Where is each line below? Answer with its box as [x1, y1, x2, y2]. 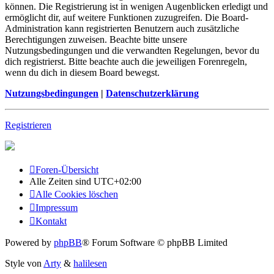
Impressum [35, 202, 78, 213]
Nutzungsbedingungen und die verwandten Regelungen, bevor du [5, 45, 259, 56]
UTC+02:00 [94, 176, 141, 187]
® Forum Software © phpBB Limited [82, 237, 228, 248]
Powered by [5, 237, 54, 248]
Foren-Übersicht [35, 164, 98, 175]
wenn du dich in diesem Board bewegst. [5, 67, 160, 78]
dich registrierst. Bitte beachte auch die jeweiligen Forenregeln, [5, 56, 247, 67]
